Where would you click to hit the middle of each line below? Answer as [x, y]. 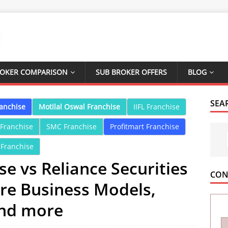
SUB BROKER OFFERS [131, 72]
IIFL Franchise [156, 107]
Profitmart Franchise [145, 126]
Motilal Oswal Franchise [79, 107]
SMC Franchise [72, 126]
